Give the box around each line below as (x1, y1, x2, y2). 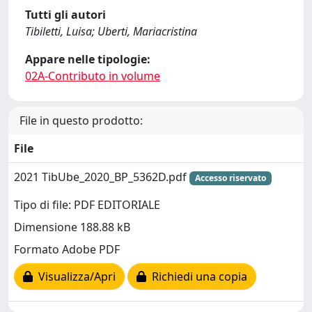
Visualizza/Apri (33, 269, 116, 285)
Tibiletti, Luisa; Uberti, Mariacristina (25, 24, 197, 39)
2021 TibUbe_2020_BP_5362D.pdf (14, 169, 189, 185)
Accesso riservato (194, 172, 266, 184)
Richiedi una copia (146, 269, 247, 285)
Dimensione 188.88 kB (14, 219, 130, 235)
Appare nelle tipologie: (25, 52, 150, 67)
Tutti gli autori (25, 7, 106, 22)
